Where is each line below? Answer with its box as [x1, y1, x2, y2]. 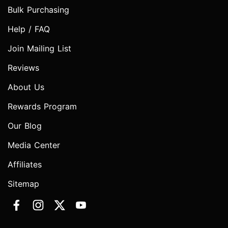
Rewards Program [8, 101, 77, 112]
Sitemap [8, 179, 39, 189]
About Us [8, 82, 44, 93]
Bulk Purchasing [8, 5, 69, 15]
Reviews [8, 63, 39, 73]
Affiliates [8, 159, 42, 170]
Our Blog [8, 121, 42, 131]
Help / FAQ [8, 24, 50, 35]
